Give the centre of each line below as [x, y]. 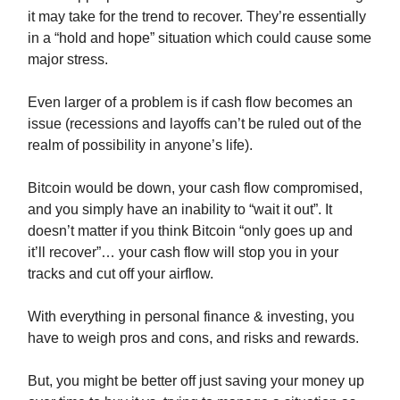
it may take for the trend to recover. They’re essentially [197, 17]
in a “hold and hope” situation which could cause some [200, 38]
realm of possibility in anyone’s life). [140, 146]
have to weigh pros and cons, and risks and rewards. [193, 338]
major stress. [68, 60]
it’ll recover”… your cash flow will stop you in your [183, 253]
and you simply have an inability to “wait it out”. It [180, 210]
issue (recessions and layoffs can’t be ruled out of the [195, 124]
